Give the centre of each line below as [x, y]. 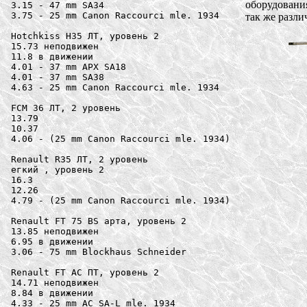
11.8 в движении [52, 56]
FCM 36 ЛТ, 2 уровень [66, 108]
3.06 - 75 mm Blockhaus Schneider [99, 251]
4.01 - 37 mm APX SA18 [69, 66]
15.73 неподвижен [55, 46]
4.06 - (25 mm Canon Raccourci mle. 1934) [123, 138]
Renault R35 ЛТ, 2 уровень [79, 159]
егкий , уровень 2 [58, 169]
